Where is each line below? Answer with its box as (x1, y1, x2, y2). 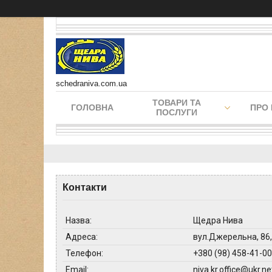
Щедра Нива (193, 216, 243, 225)
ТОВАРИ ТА (152, 98, 201, 107)
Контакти (63, 182, 107, 192)
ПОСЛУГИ (156, 107, 197, 117)
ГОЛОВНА (71, 103, 114, 112)
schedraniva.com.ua (56, 79, 127, 88)
